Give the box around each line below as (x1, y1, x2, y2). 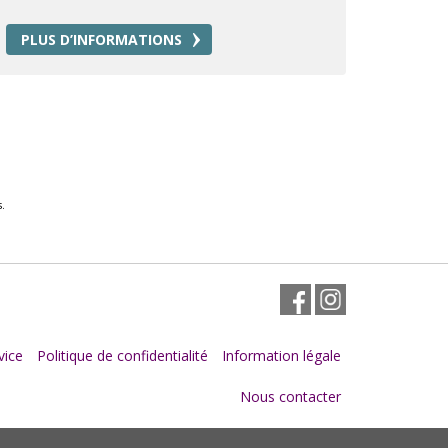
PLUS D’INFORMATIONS (20, 30, 182, 50)
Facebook (294, 290, 359, 310)
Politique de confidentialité (36, 346, 208, 366)
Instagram (329, 290, 396, 310)
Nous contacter (239, 387, 341, 407)
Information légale (221, 346, 341, 366)
